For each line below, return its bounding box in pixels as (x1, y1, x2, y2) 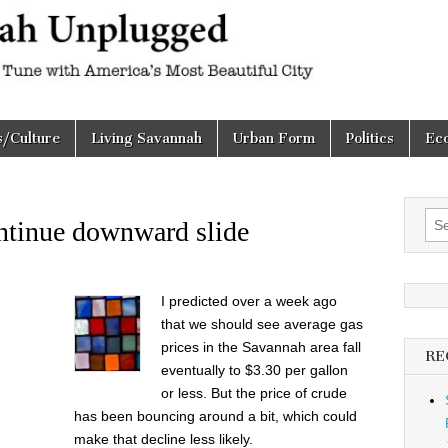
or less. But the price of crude (161, 385, 347, 401)
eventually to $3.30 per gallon (161, 362, 348, 378)
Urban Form (233, 130, 315, 147)
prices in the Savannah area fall (161, 339, 361, 355)
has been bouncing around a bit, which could (74, 408, 357, 424)
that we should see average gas (161, 316, 363, 332)
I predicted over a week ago (161, 293, 337, 309)
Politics (346, 130, 394, 147)
